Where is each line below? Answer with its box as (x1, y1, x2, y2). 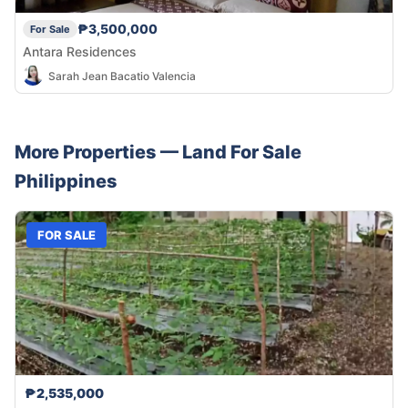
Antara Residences (23, 44, 137, 60)
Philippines (15, 170, 117, 193)
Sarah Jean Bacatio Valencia (48, 68, 196, 83)
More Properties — (15, 141, 182, 164)
